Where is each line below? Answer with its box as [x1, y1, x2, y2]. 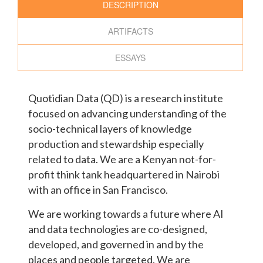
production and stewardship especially [28, 137, 204, 151]
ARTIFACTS [107, 25, 153, 38]
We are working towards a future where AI [28, 207, 224, 221]
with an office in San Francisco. [28, 183, 168, 197]
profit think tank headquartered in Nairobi [28, 168, 220, 181]
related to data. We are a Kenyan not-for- [28, 153, 217, 166]
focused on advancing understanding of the [28, 107, 227, 120]
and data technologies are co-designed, [28, 222, 208, 236]
